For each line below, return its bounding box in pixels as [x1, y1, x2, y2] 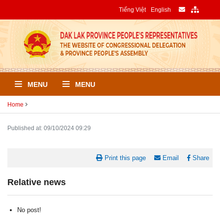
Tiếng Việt [119, 6, 146, 13]
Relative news [7, 177, 66, 188]
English [150, 6, 171, 13]
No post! [17, 206, 41, 214]
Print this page [103, 154, 146, 162]
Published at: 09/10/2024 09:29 [7, 124, 91, 131]
